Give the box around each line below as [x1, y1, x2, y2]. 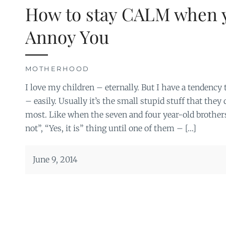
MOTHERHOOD [25, 64, 90, 73]
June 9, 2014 [32, 154, 78, 164]
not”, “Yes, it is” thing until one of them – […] [25, 123, 196, 133]
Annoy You [25, 24, 109, 48]
